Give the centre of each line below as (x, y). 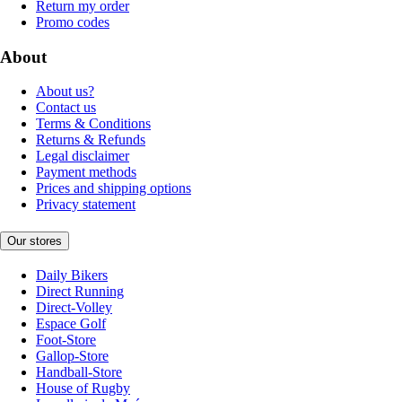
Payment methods (86, 172)
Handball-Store (79, 371)
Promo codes (73, 22)
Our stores (35, 240)
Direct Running (80, 291)
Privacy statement (86, 205)
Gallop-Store (72, 355)
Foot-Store (66, 339)
